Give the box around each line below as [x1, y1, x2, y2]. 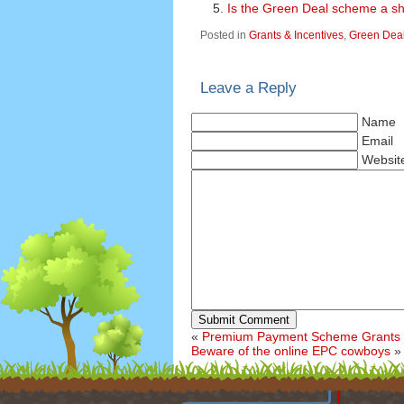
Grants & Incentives [249, 29, 344, 41]
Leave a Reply [200, 79, 297, 96]
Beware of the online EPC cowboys [191, 343, 390, 358]
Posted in [200, 29, 249, 41]
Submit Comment [198, 312, 289, 326]
